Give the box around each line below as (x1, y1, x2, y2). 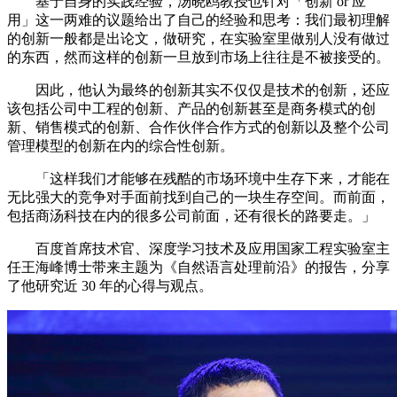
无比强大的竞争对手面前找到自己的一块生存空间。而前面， (7, 189, 390, 205)
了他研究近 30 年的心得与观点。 (7, 277, 213, 293)
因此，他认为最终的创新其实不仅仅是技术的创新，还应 (7, 82, 390, 97)
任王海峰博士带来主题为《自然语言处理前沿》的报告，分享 (7, 259, 390, 275)
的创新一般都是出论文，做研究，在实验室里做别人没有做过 (7, 30, 390, 46)
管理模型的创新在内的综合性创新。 (7, 137, 234, 153)
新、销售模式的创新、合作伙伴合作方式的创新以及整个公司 (7, 119, 390, 135)
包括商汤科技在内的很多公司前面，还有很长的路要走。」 (7, 207, 376, 223)
